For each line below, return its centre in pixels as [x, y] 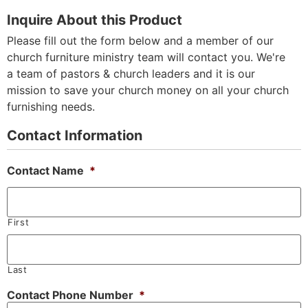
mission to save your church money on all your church [148, 90]
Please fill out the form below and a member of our [140, 40]
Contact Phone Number [70, 295]
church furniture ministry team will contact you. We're [146, 57]
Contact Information [75, 135]
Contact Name [45, 170]
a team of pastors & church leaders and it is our [131, 73]
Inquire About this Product [95, 20]
